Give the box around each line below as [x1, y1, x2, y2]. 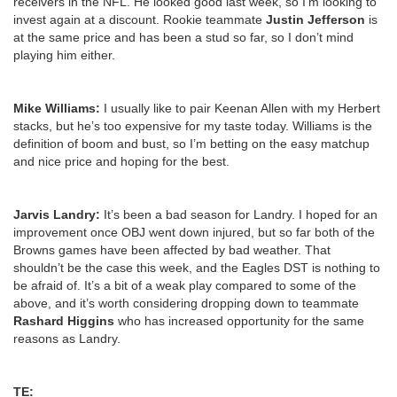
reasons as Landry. [13, 331, 121, 346]
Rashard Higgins [13, 313, 114, 328]
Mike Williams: [13, 100, 104, 115]
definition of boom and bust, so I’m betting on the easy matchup [13, 136, 370, 151]
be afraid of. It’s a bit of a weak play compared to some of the [13, 277, 356, 292]
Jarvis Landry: [13, 206, 104, 222]
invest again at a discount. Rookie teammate [13, 12, 266, 27]
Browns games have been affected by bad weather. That [13, 242, 331, 257]
